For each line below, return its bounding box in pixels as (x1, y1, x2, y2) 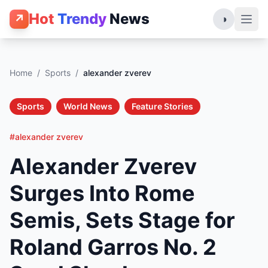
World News (63, 101, 112, 111)
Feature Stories (132, 101, 193, 111)
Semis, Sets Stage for (10, 207, 235, 233)
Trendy (57, 10, 106, 28)
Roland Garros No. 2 (10, 234, 217, 260)
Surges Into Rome (10, 180, 195, 206)
